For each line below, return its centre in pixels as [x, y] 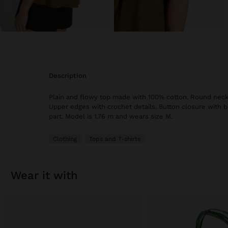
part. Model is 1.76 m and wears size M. [111, 117]
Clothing [65, 139]
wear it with [49, 176]
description [70, 76]
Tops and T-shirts [115, 139]
